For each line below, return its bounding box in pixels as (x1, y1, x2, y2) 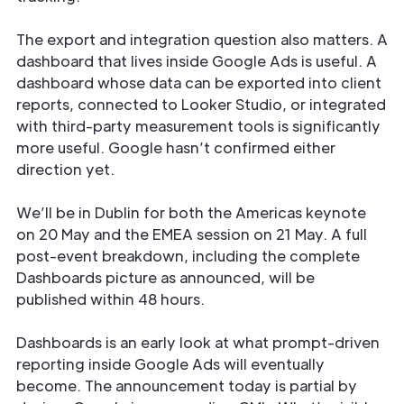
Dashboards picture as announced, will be (16, 268, 315, 287)
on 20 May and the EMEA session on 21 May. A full (16, 225, 367, 243)
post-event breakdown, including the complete (16, 246, 360, 265)
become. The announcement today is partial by (16, 376, 357, 395)
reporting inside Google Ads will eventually (16, 354, 325, 373)
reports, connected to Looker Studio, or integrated (16, 95, 386, 114)
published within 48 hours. (16, 289, 205, 308)
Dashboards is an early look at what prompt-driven (16, 333, 380, 352)
